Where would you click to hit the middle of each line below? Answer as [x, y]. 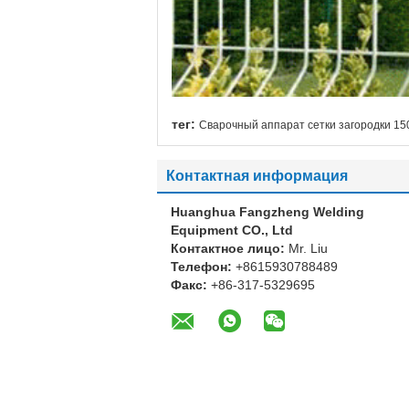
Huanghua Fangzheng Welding [267, 212]
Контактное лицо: [230, 248]
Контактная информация [257, 176]
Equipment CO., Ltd [232, 230]
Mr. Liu [308, 248]
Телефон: [203, 267]
